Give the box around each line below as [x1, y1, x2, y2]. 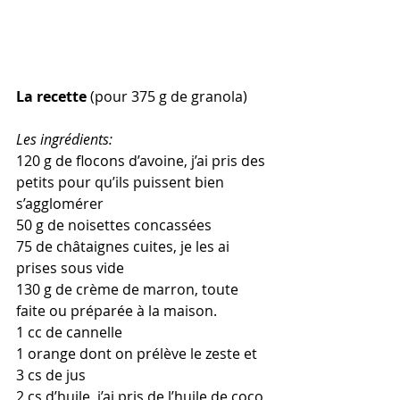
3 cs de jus [16, 364, 86, 385]
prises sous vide [16, 257, 124, 278]
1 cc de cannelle [16, 321, 122, 342]
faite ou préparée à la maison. [16, 300, 221, 321]
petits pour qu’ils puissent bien [16, 171, 228, 192]
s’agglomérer [16, 193, 104, 213]
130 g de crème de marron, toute [16, 279, 242, 299]
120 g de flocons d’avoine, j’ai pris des [16, 150, 269, 171]
